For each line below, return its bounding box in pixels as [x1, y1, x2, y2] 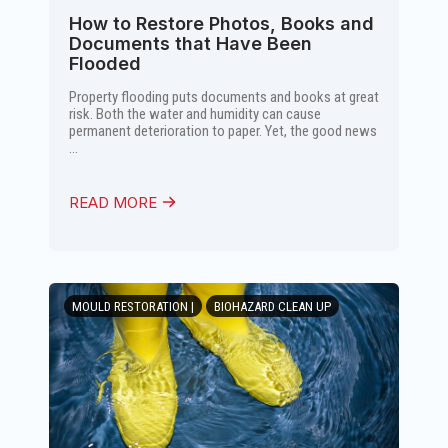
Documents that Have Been [69, 33, 312, 54]
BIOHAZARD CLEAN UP [214, 299, 331, 314]
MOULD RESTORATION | [72, 299, 194, 314]
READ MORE [69, 193, 161, 212]
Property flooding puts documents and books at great [69, 88, 379, 106]
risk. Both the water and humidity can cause [69, 105, 321, 123]
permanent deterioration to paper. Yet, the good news [69, 122, 377, 140]
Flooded [69, 53, 141, 74]
